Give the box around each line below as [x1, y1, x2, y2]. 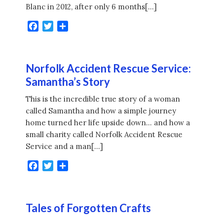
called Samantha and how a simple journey [26, 106, 177, 116]
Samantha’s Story [26, 75, 110, 89]
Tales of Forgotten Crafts [26, 201, 151, 215]
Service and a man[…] [26, 142, 104, 151]
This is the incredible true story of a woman [26, 94, 181, 104]
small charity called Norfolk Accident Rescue [26, 130, 183, 140]
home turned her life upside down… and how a [26, 118, 190, 128]
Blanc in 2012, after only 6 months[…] [26, 2, 157, 12]
